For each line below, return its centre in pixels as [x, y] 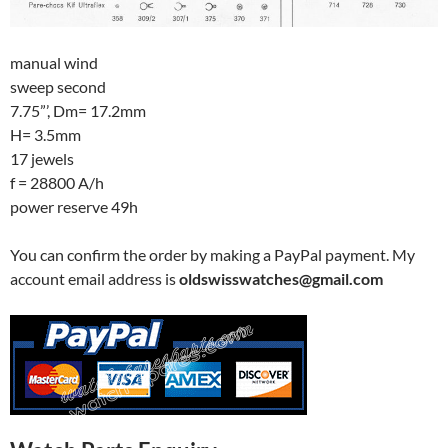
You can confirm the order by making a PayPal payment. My [212, 255]
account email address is [94, 279]
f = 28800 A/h [57, 183]
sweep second [58, 87]
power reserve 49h [74, 207]
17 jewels [42, 159]
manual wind [54, 63]
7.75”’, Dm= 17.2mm [78, 111]
